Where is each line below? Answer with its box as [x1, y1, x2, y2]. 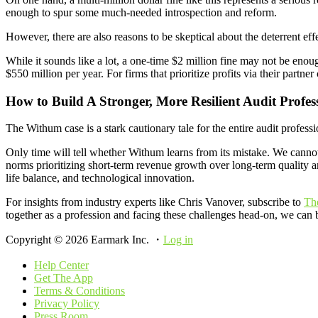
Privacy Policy [34, 297, 99, 310]
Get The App [34, 272, 93, 285]
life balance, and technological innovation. [6, 172, 194, 185]
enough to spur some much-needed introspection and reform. [6, 6, 277, 18]
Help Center [34, 259, 89, 272]
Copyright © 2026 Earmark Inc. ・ [6, 234, 163, 246]
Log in [163, 234, 193, 246]
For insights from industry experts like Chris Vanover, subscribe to [6, 196, 304, 209]
